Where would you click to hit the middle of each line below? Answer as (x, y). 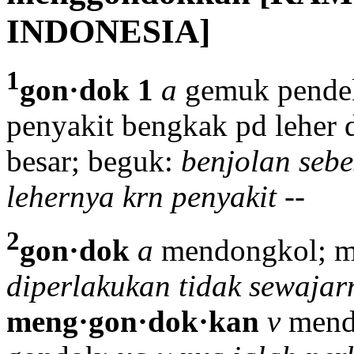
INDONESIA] (108, 31)
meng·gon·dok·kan (133, 321)
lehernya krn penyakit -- (156, 196)
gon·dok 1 (87, 89)
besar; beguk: (94, 160)
